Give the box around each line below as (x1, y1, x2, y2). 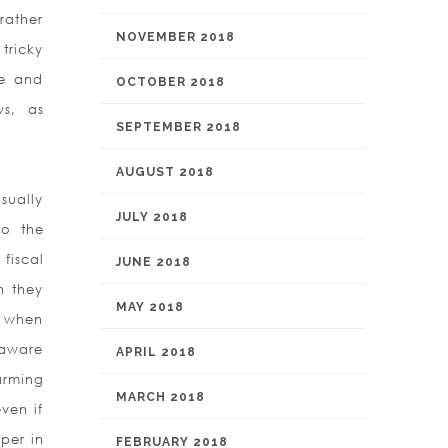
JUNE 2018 (116, 255, 191, 269)
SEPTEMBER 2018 (116, 120, 241, 134)
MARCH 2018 (116, 390, 205, 404)
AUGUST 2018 (116, 165, 214, 179)
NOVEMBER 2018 (116, 30, 235, 44)
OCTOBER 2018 (116, 75, 225, 89)
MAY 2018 (116, 300, 184, 314)
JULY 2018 (116, 210, 188, 224)
